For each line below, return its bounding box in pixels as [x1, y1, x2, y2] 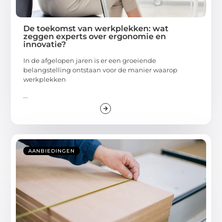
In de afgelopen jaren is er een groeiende [23, 56, 157, 64]
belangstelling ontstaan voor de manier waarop [23, 65, 178, 74]
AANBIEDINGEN [28, 148, 75, 155]
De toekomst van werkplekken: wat [23, 23, 169, 33]
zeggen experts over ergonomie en [23, 31, 166, 41]
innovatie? [23, 39, 66, 49]
